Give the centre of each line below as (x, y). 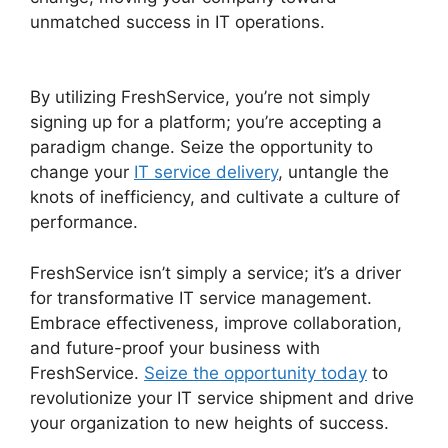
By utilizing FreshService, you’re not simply (200, 97)
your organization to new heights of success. (209, 422)
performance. (84, 222)
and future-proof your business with (175, 347)
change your (82, 172)
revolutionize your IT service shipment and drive (222, 397)
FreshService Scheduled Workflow (167, 46)
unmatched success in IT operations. (177, 21)
